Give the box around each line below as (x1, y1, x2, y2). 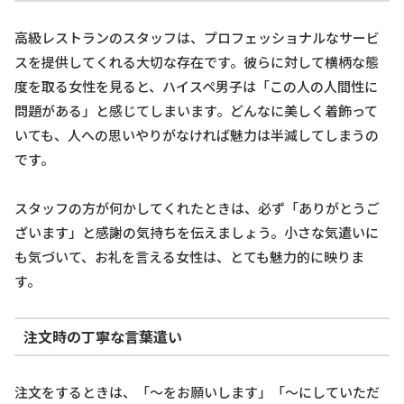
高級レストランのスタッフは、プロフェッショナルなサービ (14, 27, 380, 47)
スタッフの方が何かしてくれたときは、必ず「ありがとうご (14, 197, 380, 217)
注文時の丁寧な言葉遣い (23, 326, 182, 348)
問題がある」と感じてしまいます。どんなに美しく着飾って (14, 100, 378, 120)
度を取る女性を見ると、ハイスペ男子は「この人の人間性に (14, 76, 378, 96)
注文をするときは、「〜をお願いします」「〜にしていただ (14, 381, 380, 401)
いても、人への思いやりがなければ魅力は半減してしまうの (14, 124, 379, 144)
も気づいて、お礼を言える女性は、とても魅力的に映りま (14, 246, 364, 266)
